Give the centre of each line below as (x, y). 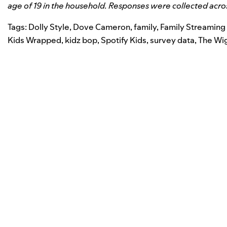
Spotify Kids (124, 40)
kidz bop (81, 40)
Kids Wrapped (34, 40)
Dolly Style (49, 27)
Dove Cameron (102, 27)
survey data (172, 40)
